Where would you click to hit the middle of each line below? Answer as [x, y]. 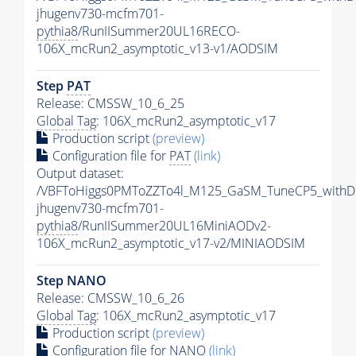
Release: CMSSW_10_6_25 [110, 103]
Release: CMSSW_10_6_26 [110, 298]
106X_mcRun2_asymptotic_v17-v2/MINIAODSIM [171, 243]
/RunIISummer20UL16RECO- [159, 31]
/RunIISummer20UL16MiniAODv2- [174, 225]
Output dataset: [80, 173]
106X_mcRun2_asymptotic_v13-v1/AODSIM [157, 48]
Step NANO [72, 280]
